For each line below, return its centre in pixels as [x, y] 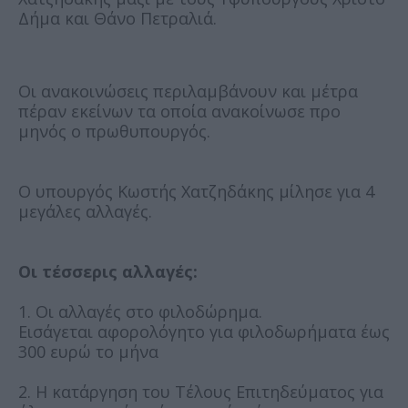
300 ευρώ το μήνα [88, 352]
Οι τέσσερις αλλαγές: [108, 272]
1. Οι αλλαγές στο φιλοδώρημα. [140, 312]
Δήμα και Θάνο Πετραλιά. [117, 19]
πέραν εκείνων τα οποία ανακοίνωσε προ [179, 112]
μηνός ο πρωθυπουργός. [114, 132]
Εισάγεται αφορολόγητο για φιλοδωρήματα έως [204, 332]
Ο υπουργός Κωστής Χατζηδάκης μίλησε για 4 [196, 192]
